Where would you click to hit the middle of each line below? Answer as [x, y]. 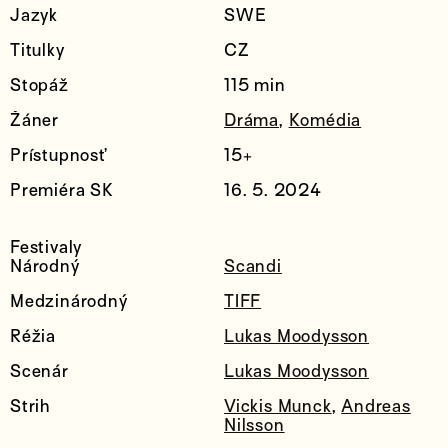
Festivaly [46, 247]
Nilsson [254, 425]
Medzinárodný [69, 301]
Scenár [39, 371]
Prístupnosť [58, 155]
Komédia [325, 120]
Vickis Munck [278, 406]
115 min [255, 85]
